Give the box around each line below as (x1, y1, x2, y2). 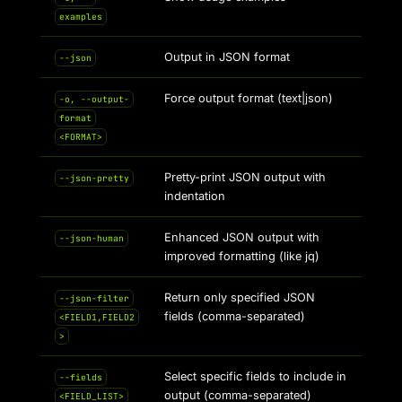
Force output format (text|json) (164, 92, 333, 105)
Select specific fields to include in (164, 370, 346, 383)
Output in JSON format (164, 50, 290, 64)
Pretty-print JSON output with (164, 170, 326, 184)
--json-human (58, 232, 124, 244)
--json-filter (58, 293, 129, 304)
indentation (164, 189, 225, 203)
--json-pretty (58, 172, 129, 184)
